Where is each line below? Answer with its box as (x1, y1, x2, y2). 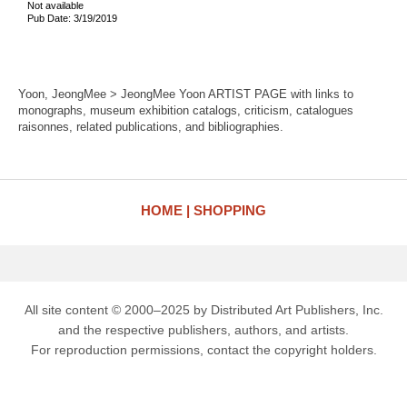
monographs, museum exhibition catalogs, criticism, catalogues (18, 104, 353, 117)
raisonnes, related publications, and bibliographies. (18, 120, 283, 134)
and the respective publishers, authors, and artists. (58, 323, 349, 337)
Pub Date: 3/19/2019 (27, 12, 117, 24)
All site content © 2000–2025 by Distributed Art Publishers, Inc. (24, 303, 383, 317)
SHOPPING (194, 203, 266, 218)
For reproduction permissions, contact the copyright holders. (30, 342, 377, 357)
